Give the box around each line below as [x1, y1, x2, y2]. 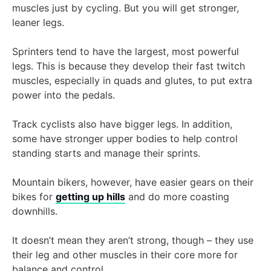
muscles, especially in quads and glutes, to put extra [12, 74, 252, 87]
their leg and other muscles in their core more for [12, 249, 238, 261]
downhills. [12, 205, 57, 218]
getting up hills [56, 191, 125, 203]
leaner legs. [12, 16, 67, 29]
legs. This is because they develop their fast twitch [12, 60, 245, 73]
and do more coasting [125, 191, 229, 203]
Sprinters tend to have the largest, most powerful [12, 45, 239, 58]
